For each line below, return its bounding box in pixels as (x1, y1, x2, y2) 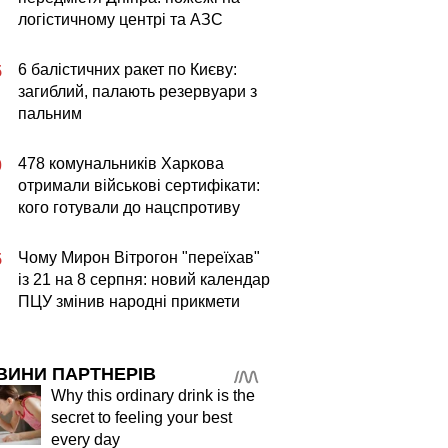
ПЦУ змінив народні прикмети (18, 293, 240, 310)
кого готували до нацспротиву (18, 199, 240, 216)
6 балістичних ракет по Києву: (18, 61, 237, 78)
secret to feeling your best (51, 409, 232, 426)
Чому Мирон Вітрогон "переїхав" (18, 249, 260, 266)
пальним (18, 105, 82, 122)
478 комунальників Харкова (18, 155, 224, 172)
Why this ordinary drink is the (51, 387, 255, 404)
